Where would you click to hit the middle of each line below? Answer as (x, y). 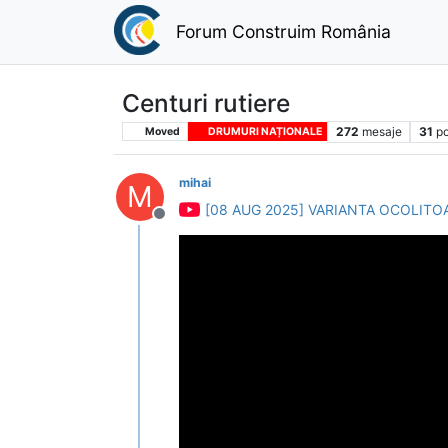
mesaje (381, 131)
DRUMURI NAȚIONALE (263, 131)
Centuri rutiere (206, 102)
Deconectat (202, 223)
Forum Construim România (283, 31)
